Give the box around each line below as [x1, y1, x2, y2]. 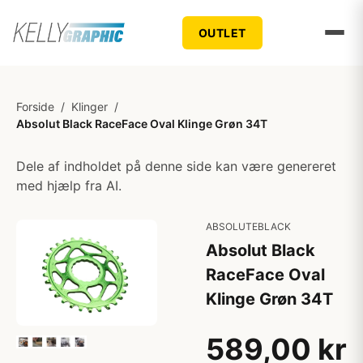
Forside [16, 100, 54, 113]
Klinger [71, 100, 108, 113]
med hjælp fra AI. [16, 177, 122, 194]
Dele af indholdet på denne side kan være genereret [16, 158, 336, 174]
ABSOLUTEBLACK [206, 220, 291, 233]
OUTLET [198, 25, 246, 40]
